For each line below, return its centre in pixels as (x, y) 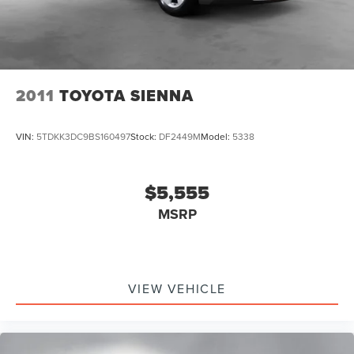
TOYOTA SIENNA (126, 95)
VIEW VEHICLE (177, 288)
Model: (217, 136)
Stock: (145, 136)
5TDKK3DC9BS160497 (83, 136)
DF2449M (180, 136)
